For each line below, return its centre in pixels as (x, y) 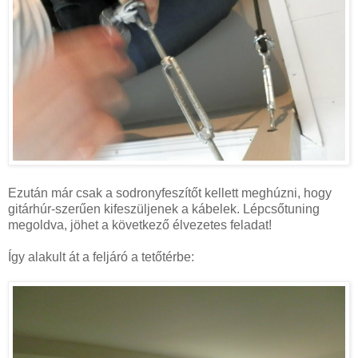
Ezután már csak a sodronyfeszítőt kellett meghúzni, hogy (170, 193)
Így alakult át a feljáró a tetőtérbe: (101, 257)
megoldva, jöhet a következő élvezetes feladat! (140, 225)
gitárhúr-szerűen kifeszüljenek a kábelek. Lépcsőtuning (164, 209)
